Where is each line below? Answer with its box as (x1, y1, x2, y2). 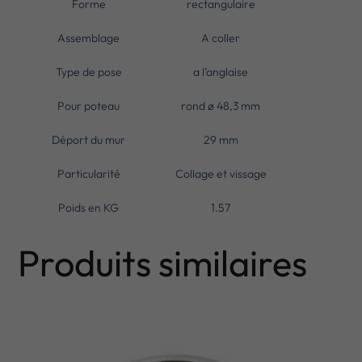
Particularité (57, 166, 120, 181)
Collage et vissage (175, 166, 267, 181)
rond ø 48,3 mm (181, 98, 261, 113)
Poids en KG (58, 200, 120, 215)
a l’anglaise (193, 64, 249, 79)
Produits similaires (18, 239, 307, 286)
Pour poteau (57, 98, 120, 113)
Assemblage (57, 30, 120, 45)
